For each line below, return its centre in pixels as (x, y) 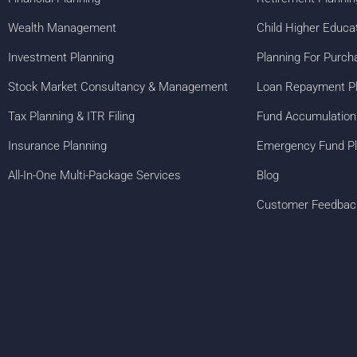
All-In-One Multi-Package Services (94, 175)
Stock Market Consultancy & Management (118, 86)
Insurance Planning (57, 145)
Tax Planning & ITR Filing (71, 116)
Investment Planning (61, 57)
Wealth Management (62, 27)
